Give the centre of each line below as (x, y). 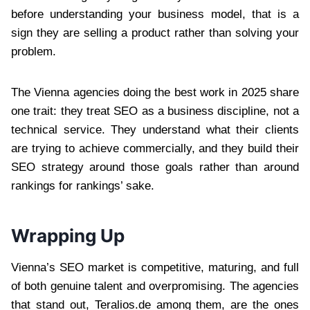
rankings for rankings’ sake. (83, 185)
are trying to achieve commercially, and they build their (155, 148)
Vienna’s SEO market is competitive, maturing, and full (155, 267)
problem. (34, 51)
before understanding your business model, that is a (155, 14)
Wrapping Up (68, 235)
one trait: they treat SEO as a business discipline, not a (155, 111)
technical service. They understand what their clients (155, 129)
